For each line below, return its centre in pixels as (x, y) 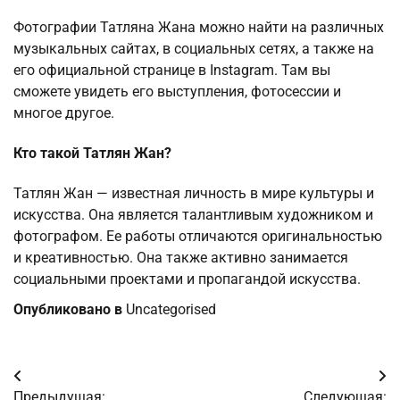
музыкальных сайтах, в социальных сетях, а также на (194, 48)
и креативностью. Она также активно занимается (181, 258)
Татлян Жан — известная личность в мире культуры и (194, 194)
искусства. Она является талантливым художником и (193, 215)
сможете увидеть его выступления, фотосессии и (177, 91)
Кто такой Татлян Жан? (92, 154)
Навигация (67, 381)
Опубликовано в (70, 310)
